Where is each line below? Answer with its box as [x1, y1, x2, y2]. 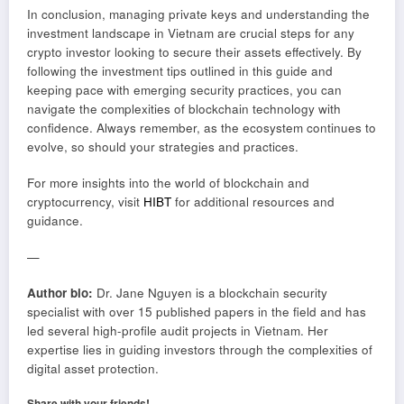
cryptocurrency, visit [27, 192, 143, 210]
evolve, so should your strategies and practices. [27, 137, 298, 155]
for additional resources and [171, 192, 335, 210]
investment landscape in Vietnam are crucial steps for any [27, 23, 354, 41]
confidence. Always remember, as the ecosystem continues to [27, 118, 376, 136]
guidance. [27, 211, 83, 229]
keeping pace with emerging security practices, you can [27, 80, 342, 98]
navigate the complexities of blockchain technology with [27, 99, 341, 117]
